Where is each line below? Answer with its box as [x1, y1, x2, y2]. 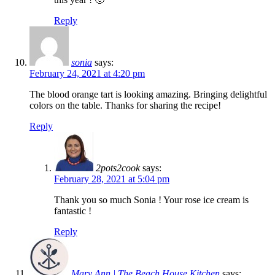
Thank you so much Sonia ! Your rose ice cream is [54, 195, 249, 206]
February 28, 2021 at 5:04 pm [54, 174, 169, 185]
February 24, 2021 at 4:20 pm [29, 68, 145, 79]
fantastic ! [54, 206, 91, 217]
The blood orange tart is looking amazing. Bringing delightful [29, 89, 267, 100]
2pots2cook [96, 163, 140, 174]
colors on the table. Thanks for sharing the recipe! [29, 100, 221, 111]
